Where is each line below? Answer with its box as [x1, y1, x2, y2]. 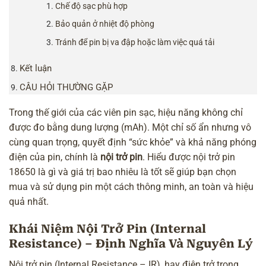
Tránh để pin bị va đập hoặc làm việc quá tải [55, 37, 215, 47]
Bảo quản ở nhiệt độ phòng [55, 19, 155, 29]
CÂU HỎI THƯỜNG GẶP [20, 82, 113, 93]
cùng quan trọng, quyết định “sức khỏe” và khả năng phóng [9, 137, 256, 148]
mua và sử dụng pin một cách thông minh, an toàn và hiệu [9, 181, 254, 193]
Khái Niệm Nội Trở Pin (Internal [9, 222, 206, 236]
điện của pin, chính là [9, 151, 100, 163]
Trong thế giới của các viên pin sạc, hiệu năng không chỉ [9, 107, 243, 119]
